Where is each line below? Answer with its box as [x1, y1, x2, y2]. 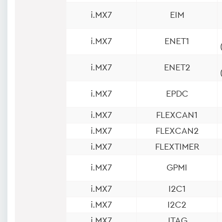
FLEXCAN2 [155, 126, 199, 135]
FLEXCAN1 [156, 110, 198, 119]
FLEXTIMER [155, 142, 199, 151]
